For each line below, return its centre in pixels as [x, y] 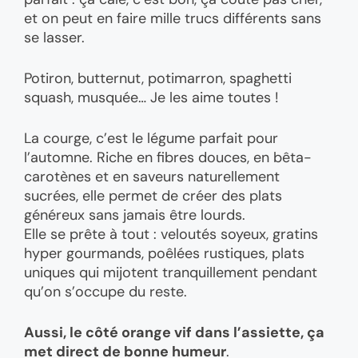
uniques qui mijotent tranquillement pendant [171, 272]
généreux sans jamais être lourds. [135, 215]
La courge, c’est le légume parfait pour [151, 138]
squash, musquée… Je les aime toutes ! [151, 97]
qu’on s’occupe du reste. [105, 291]
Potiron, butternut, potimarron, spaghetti [158, 78]
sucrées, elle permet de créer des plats [153, 195]
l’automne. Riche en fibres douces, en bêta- [168, 157]
